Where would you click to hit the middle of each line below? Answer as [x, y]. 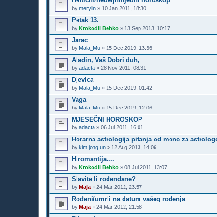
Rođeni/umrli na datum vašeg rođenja [128, 199]
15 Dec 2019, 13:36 [129, 48]
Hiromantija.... [93, 159]
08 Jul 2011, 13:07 [146, 167]
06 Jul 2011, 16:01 [122, 127]
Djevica [83, 79]
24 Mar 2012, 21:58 [119, 207]
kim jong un [92, 147]
